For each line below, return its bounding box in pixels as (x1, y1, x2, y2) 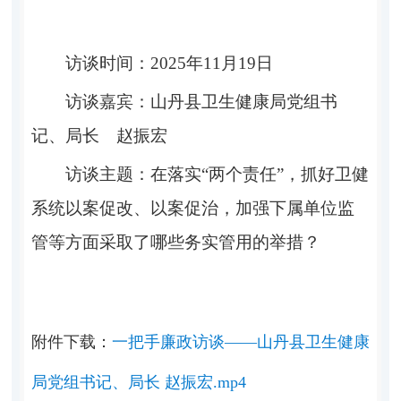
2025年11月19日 (149, 54, 273, 73)
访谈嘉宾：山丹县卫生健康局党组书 (64, 92, 337, 112)
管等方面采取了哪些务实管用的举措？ (30, 233, 320, 252)
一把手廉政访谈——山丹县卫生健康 (111, 333, 370, 352)
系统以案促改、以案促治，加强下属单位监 (30, 199, 354, 218)
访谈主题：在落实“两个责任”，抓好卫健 (64, 165, 369, 184)
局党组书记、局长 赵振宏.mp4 (30, 373, 246, 392)
